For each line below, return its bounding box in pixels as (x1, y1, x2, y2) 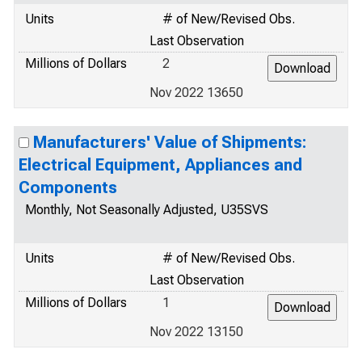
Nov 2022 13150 (149, 324, 243, 339)
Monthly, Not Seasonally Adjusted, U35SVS (25, 202, 268, 217)
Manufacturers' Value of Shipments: (33, 133, 306, 152)
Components (19, 178, 117, 197)
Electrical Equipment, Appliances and (19, 155, 302, 175)
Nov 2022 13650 (149, 85, 243, 100)
